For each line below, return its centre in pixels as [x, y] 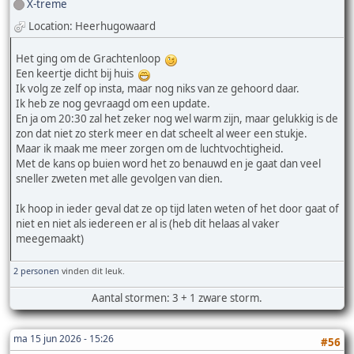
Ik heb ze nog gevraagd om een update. [113, 104]
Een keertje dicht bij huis [77, 74]
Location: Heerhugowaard [92, 26]
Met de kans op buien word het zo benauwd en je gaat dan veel [168, 164]
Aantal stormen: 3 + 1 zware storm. [177, 298]
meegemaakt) [50, 239]
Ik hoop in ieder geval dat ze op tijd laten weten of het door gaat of [177, 209]
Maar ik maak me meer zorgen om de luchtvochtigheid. [150, 149]
